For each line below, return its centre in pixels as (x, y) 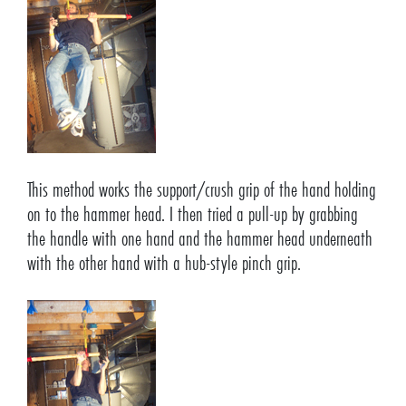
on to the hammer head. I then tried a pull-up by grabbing (192, 215)
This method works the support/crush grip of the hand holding (201, 190)
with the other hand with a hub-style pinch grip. (166, 264)
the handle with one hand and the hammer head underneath (199, 239)
